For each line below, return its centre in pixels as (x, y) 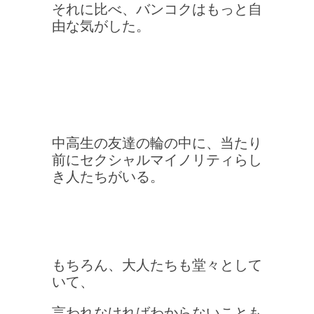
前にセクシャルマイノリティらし (157, 160)
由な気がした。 (101, 26)
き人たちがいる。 (108, 177)
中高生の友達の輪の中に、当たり (157, 143)
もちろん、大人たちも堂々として (157, 265)
